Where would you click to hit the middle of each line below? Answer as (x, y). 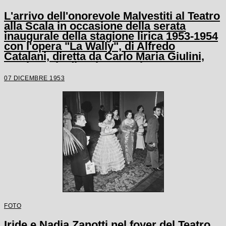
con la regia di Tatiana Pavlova (83, 66)
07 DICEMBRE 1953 (34, 78)
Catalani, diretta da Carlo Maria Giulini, (104, 56)
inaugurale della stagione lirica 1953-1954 (111, 36)
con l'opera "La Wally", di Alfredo (90, 46)
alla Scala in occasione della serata (95, 26)
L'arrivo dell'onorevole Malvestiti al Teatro (112, 16)
